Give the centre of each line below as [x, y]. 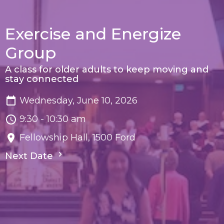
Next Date [30, 156]
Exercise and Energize [93, 34]
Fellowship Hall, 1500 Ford [77, 138]
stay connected [42, 79]
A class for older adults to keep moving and [107, 70]
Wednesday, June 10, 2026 [78, 101]
